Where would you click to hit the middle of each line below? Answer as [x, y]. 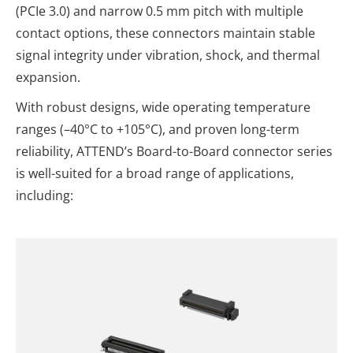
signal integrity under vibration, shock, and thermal [168, 55]
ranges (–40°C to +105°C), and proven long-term [158, 129]
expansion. [48, 77]
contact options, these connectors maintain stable [165, 33]
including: [45, 195]
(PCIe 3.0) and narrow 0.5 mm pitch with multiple [160, 11]
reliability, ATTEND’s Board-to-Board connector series [174, 151]
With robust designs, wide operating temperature [163, 107]
